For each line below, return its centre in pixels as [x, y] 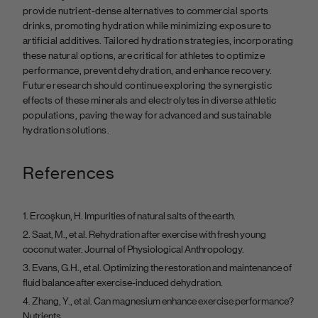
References [68, 173]
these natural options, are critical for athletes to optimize [144, 56]
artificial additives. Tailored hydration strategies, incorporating [158, 41]
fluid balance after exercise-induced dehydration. [123, 283]
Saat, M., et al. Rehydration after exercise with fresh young [149, 235]
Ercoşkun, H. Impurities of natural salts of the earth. [133, 216]
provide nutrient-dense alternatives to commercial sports [146, 11]
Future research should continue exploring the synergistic [147, 86]
